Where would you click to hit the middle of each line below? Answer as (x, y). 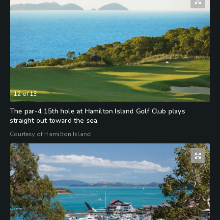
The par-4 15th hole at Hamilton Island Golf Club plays (97, 111)
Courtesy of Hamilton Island (51, 134)
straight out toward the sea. (55, 120)
